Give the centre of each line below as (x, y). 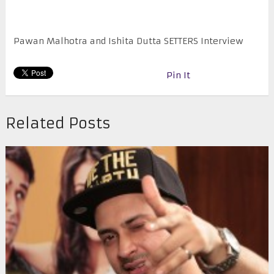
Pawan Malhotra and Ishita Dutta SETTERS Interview (128, 41)
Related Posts (58, 124)
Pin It (178, 76)
